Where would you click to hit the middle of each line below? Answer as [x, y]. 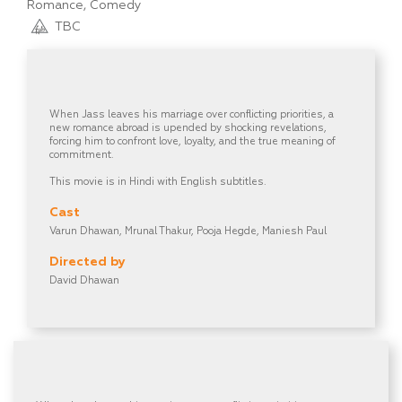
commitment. [82, 155]
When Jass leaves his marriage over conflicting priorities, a [192, 115]
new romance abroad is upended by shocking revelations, [188, 128]
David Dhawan [84, 281]
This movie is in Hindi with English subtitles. [158, 182]
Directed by [87, 262]
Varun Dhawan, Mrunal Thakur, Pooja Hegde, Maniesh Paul [188, 232]
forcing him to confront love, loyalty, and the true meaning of [192, 142]
